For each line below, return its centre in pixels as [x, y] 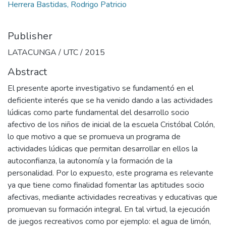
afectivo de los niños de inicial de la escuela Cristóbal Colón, [111, 125]
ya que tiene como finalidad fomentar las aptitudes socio [106, 185]
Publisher [30, 36]
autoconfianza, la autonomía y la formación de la [90, 161]
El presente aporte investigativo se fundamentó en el [101, 88]
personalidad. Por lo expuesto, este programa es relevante [110, 173]
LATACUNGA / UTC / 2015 [56, 52]
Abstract [27, 72]
